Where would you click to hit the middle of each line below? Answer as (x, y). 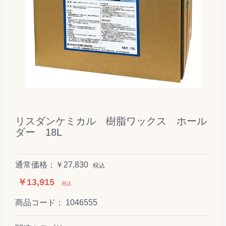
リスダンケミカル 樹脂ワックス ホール (111, 121)
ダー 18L (39, 132)
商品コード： (40, 202)
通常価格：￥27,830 (52, 164)
